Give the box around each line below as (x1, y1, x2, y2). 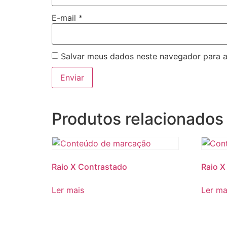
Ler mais (52, 184, 84, 195)
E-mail (52, 13, 79, 23)
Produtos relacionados (52, 108, 223, 129)
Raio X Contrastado (52, 161, 127, 172)
